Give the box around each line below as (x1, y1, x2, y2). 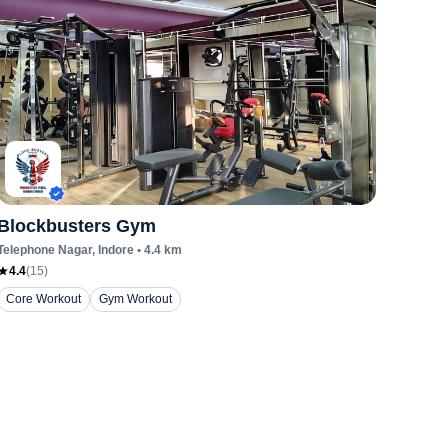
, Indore (92, 243, 135, 257)
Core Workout (6, 292, 82, 306)
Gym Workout (99, 292, 173, 306)
